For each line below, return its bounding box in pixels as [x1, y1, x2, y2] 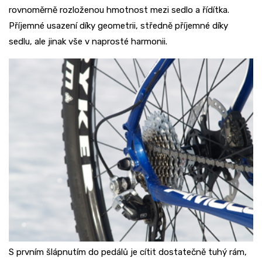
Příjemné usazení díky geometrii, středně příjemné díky [9, 20, 228, 31]
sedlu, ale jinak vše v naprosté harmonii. [9, 36, 167, 47]
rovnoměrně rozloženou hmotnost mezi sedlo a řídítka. [9, 4, 229, 15]
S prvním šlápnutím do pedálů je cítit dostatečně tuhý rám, [9, 247, 247, 258]
